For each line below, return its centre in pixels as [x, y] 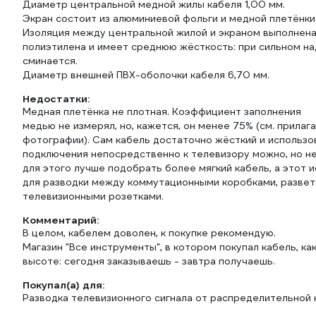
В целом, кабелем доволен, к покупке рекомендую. [149, 233]
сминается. [50, 61]
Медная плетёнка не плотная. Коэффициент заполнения [162, 111]
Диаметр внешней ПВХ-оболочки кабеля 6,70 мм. [146, 75]
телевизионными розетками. [93, 196]
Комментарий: [61, 220]
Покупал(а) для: [63, 285]
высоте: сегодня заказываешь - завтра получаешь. [149, 261]
